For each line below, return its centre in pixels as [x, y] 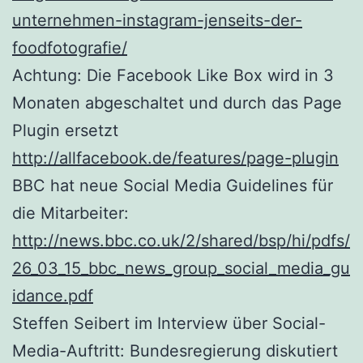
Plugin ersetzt [65, 130]
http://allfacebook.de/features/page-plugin [175, 158]
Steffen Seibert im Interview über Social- [169, 323]
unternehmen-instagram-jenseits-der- [157, 20]
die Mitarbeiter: [70, 213]
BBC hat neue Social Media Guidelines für [173, 185]
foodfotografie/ [70, 47]
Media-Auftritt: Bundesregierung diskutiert [175, 350]
